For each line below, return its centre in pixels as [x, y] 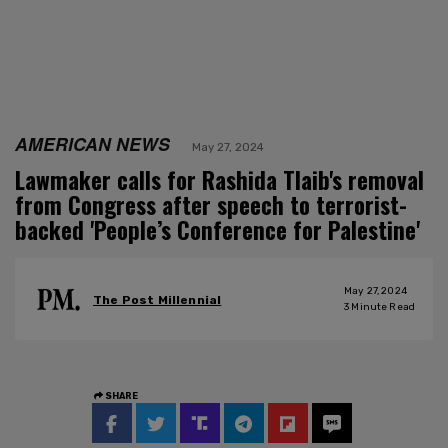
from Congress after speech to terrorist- [211, 204]
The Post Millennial [157, 300]
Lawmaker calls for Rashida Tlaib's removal [219, 179]
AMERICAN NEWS [92, 143]
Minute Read [382, 306]
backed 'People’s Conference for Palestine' [217, 229]
